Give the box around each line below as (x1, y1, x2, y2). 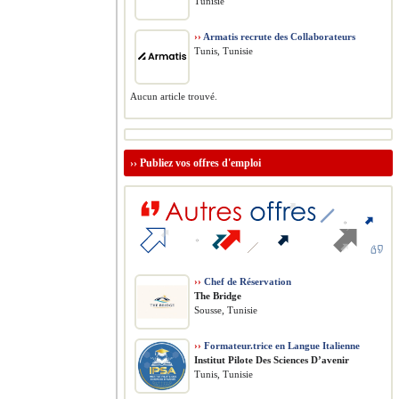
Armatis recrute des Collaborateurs (201, 31, 355, 42)
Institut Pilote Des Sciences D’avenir (194, 354, 349, 365)
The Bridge (194, 290, 241, 301)
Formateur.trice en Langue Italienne (201, 340, 360, 351)
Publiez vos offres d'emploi (140, 157, 261, 169)
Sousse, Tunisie (194, 305, 257, 315)
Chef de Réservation (201, 276, 291, 287)
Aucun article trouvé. (130, 91, 217, 102)
